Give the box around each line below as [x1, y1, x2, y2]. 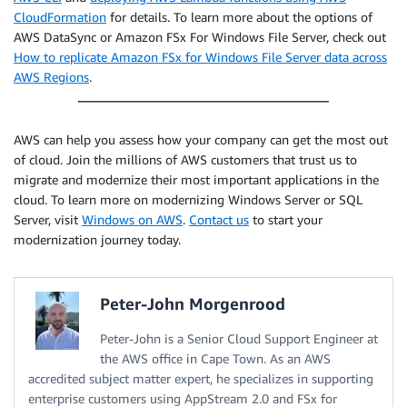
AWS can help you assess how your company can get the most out [14, 131, 388, 147]
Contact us [189, 211, 249, 227]
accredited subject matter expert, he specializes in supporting [28, 370, 373, 386]
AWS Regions [14, 68, 89, 84]
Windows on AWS [82, 211, 183, 227]
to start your [249, 211, 323, 227]
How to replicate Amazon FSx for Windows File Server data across [14, 48, 387, 65]
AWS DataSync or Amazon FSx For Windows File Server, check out [14, 28, 386, 45]
